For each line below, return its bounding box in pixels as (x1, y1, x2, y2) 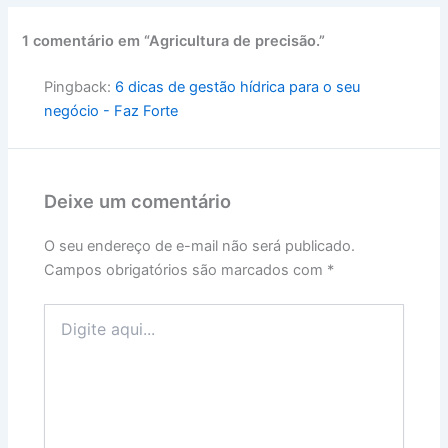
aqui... (43, 323, 84, 341)
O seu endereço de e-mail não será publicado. (44, 236, 356, 255)
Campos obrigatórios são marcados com (44, 260, 328, 279)
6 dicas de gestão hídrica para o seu (115, 77, 361, 96)
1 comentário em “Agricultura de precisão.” (22, 31, 326, 50)
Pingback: (44, 77, 116, 96)
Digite (43, 303, 82, 321)
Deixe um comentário (44, 189, 232, 212)
